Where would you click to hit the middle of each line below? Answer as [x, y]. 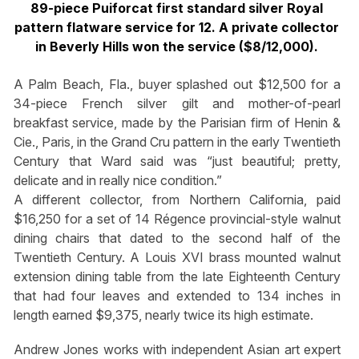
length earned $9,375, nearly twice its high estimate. [163, 315]
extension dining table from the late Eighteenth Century [177, 276]
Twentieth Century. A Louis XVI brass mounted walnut [177, 257]
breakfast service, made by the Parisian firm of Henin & [177, 122]
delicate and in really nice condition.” [117, 180]
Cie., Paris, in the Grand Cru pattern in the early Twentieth [177, 141]
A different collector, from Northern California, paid [177, 199]
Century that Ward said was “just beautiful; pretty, [177, 161]
